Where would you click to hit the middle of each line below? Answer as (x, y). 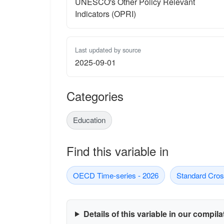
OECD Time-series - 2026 (116, 175)
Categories (95, 95)
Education (89, 120)
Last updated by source (108, 49)
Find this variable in (117, 151)
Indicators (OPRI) (105, 13)
